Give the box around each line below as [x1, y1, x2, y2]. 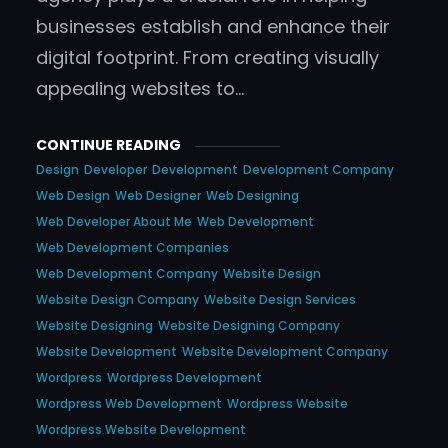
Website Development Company [182, 343, 388, 361]
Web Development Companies [36, 239, 229, 257]
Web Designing [206, 187, 299, 205]
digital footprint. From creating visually [36, 45, 379, 71]
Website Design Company [36, 291, 199, 309]
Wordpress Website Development [36, 421, 246, 439]
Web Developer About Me [36, 213, 192, 231]
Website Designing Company [158, 317, 340, 335]
